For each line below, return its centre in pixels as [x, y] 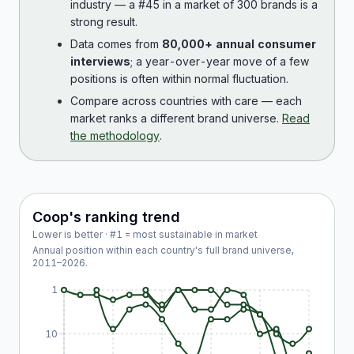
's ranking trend [124, 217]
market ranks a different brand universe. [175, 118]
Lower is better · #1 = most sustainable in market [145, 234]
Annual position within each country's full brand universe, [163, 250]
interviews [100, 61]
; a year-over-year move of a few [220, 61]
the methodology [115, 136]
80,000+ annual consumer [239, 44]
